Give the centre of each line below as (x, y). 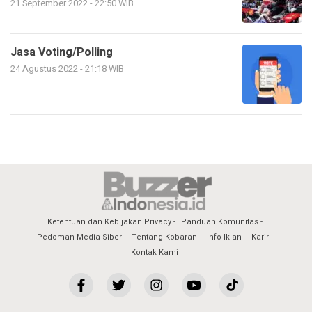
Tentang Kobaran (164, 237)
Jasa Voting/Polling (62, 52)
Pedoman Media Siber (79, 237)
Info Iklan (224, 237)
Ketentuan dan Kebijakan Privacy (109, 221)
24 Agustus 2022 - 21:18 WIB (67, 69)
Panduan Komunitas (219, 221)
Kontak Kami (155, 252)
